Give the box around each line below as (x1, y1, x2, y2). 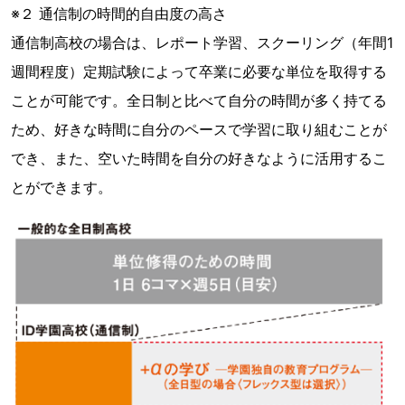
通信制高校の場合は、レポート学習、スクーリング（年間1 (11, 33, 393, 52)
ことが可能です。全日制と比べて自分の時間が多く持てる (11, 91, 387, 110)
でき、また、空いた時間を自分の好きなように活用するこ (11, 149, 387, 168)
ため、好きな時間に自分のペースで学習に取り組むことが (11, 120, 387, 139)
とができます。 (11, 178, 112, 197)
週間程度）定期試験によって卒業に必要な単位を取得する (11, 62, 387, 81)
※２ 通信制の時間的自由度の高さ (11, 5, 227, 24)
